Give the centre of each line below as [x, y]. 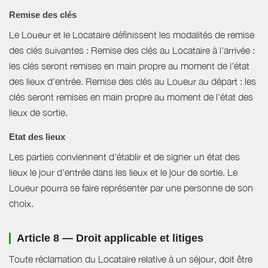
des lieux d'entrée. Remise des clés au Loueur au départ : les [133, 82]
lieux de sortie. [38, 113]
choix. [21, 204]
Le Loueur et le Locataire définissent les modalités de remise [132, 35]
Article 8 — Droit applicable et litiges [110, 238]
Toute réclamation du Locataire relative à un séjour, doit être [131, 259]
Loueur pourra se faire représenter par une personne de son [131, 188]
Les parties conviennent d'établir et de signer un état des [124, 157]
